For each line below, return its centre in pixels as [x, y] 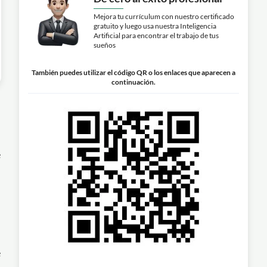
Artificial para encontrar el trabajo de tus [156, 35]
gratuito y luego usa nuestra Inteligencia [155, 26]
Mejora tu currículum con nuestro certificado [164, 16]
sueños [105, 45]
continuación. [133, 82]
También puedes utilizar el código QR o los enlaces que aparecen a [133, 72]
